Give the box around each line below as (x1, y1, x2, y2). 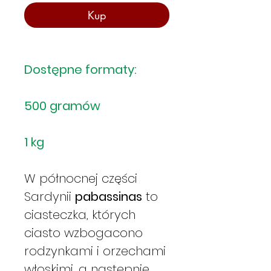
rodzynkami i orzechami (24, 242, 166, 260)
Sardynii (24, 188, 75, 205)
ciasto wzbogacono (24, 224, 143, 241)
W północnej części (24, 169, 137, 187)
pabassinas (75, 188, 142, 205)
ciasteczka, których (24, 206, 135, 223)
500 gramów (24, 97, 100, 114)
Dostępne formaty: (24, 60, 137, 78)
